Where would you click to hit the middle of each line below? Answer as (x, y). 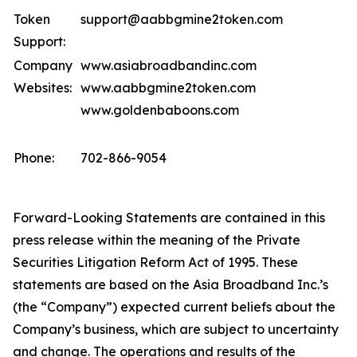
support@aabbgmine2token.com (182, 19)
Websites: (43, 88)
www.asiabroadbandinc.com (169, 65)
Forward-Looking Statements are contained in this (169, 218)
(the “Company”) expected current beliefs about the (174, 307)
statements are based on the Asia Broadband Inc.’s (171, 284)
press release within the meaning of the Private (157, 240)
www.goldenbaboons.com (160, 110)
